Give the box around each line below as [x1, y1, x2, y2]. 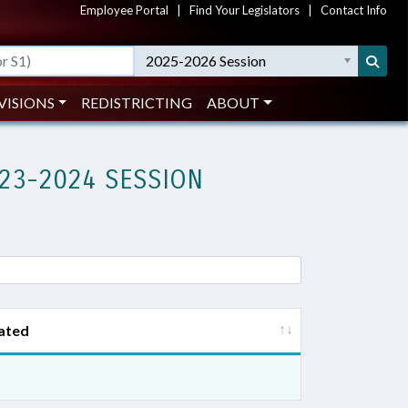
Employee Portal [80, 3, 168, 17]
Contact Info [321, 3, 387, 17]
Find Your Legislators [189, 3, 300, 17]
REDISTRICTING [81, 94, 193, 111]
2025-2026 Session [146, 52, 267, 69]
